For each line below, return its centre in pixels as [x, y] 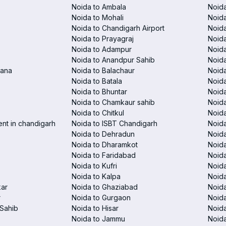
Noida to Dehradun [103, 134]
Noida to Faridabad [104, 155]
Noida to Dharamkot [105, 145]
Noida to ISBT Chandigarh [115, 123]
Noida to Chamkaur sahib [113, 102]
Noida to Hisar [95, 208]
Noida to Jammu [98, 219]
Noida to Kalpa [96, 176]
